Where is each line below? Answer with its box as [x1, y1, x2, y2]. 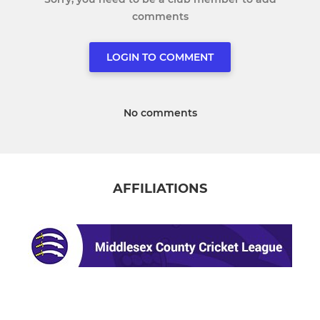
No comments [123, 106, 197, 119]
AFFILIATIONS [113, 180, 207, 196]
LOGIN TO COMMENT [106, 50, 214, 64]
